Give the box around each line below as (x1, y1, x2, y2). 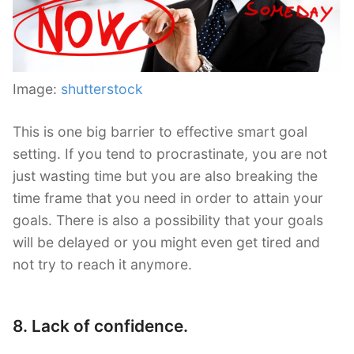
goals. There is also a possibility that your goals (13, 211, 323, 228)
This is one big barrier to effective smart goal (13, 122, 307, 140)
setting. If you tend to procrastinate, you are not (13, 145, 327, 162)
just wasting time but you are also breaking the (13, 167, 318, 184)
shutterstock (61, 81, 143, 98)
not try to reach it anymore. (13, 255, 192, 273)
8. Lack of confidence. (13, 315, 188, 336)
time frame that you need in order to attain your (13, 189, 323, 206)
